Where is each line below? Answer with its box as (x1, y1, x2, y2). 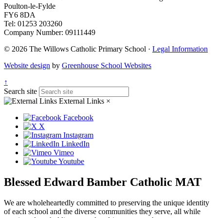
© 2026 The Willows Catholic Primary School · (4, 44, 152, 53)
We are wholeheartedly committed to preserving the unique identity (4, 198, 209, 207)
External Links (57, 96, 104, 105)
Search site (4, 87, 37, 95)
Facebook (63, 113, 93, 122)
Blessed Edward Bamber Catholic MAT (4, 175, 201, 188)
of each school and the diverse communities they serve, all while (4, 207, 200, 216)
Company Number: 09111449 (4, 28, 95, 36)
